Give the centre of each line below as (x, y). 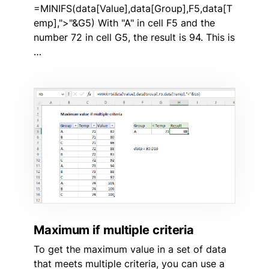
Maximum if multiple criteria (114, 230)
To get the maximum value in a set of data (130, 249)
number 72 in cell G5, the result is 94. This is (134, 37)
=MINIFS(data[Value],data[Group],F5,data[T (133, 8)
